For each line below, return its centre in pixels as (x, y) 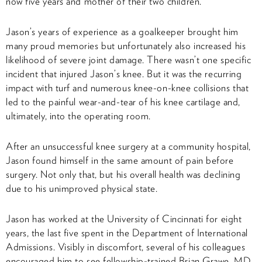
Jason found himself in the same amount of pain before (120, 160)
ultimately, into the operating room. (79, 116)
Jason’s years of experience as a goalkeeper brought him (122, 31)
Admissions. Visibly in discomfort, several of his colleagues (126, 247)
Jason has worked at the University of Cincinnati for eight (124, 218)
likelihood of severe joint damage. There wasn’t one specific (129, 59)
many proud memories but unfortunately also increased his (126, 45)
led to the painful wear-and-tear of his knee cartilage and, (123, 101)
